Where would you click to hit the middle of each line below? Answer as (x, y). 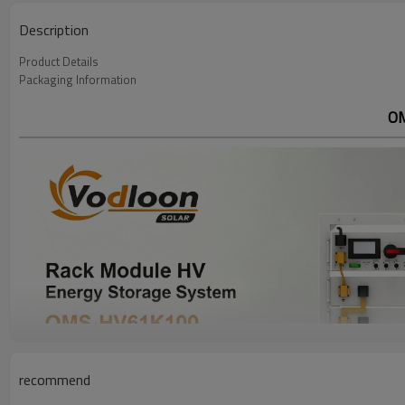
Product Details (59, 61)
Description (54, 30)
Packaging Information (78, 80)
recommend (55, 380)
